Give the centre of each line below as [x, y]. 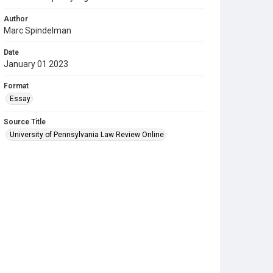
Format [16, 86]
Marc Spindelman [37, 30]
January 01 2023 [36, 64]
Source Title [25, 122]
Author [16, 19]
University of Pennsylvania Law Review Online [87, 135]
